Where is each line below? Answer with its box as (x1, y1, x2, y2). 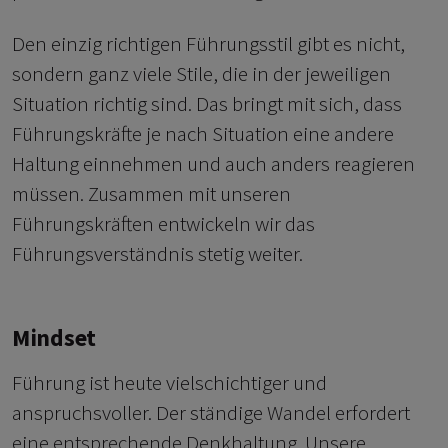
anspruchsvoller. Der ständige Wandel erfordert (12, 399, 410, 427)
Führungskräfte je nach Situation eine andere (12, 120, 394, 148)
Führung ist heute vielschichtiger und (12, 369, 327, 397)
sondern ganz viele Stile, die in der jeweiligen (12, 60, 391, 88)
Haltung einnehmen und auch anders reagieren (12, 150, 415, 178)
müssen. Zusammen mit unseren (12, 180, 291, 208)
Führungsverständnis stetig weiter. (12, 240, 303, 268)
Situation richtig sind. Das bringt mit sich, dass (12, 90, 402, 118)
